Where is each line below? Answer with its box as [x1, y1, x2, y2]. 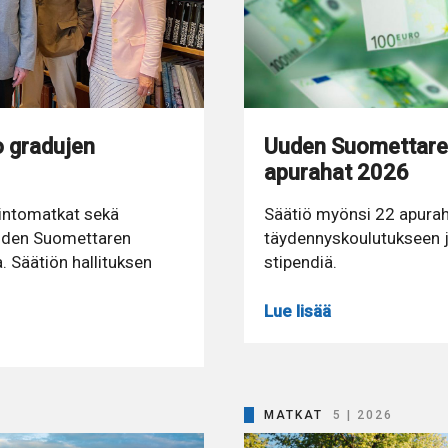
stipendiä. [264, 251, 337, 272]
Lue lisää [264, 301, 331, 322]
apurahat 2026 [264, 158, 409, 185]
